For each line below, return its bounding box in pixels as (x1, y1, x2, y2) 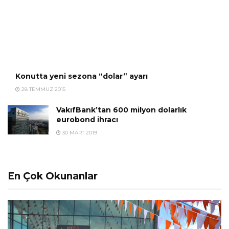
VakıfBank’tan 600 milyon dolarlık (56, 105, 187, 114)
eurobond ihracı (56, 114, 118, 124)
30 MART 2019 (61, 129, 97, 136)
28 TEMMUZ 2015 (20, 85, 65, 93)
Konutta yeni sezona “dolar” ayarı (15, 71, 148, 81)
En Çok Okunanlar (8, 170, 98, 182)
